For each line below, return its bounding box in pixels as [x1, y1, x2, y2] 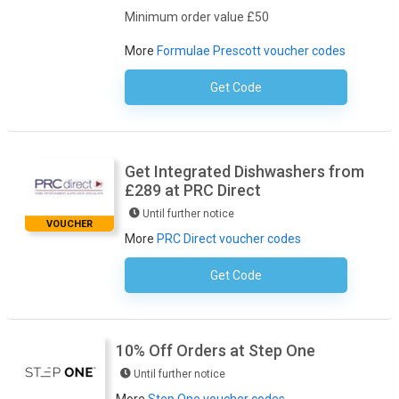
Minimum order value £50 [125, 10, 269, 25]
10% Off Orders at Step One [116, 341, 315, 361]
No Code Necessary [237, 270, 347, 284]
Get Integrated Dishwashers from [125, 162, 364, 182]
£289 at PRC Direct [125, 181, 261, 200]
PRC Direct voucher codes [157, 232, 301, 247]
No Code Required [246, 82, 347, 96]
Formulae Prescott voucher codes [157, 44, 346, 59]
